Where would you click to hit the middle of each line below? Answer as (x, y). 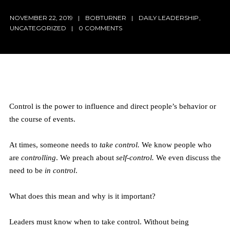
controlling (38, 157)
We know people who (176, 145)
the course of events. (42, 119)
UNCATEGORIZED (38, 28)
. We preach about (85, 157)
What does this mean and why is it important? (83, 196)
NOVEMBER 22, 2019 (41, 17)
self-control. (135, 157)
